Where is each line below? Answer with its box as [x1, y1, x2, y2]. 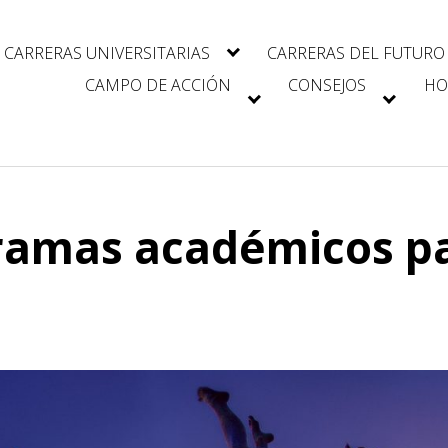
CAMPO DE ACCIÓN [84, 74, 231, 97]
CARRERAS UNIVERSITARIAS [3, 41, 210, 64]
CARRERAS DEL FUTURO [267, 41, 446, 64]
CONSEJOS [288, 74, 367, 97]
